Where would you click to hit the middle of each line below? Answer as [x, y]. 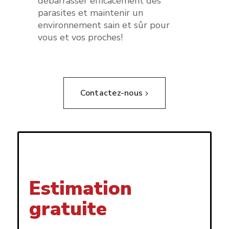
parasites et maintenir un [90, 13]
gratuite [68, 209]
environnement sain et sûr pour [104, 25]
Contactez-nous [111, 93]
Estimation [80, 189]
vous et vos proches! [80, 37]
